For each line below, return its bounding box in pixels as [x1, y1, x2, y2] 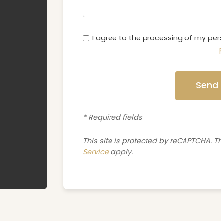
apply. [109, 147, 133, 157]
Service [83, 147, 109, 157]
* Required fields [83, 112, 142, 122]
